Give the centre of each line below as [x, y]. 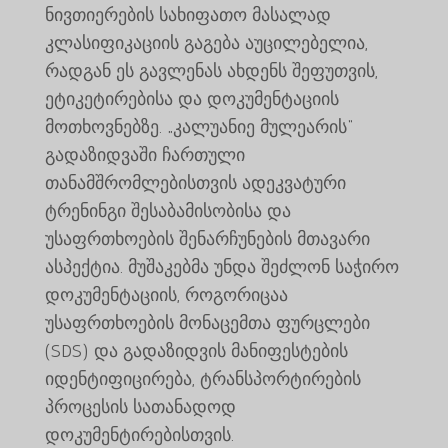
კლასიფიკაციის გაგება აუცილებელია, [206, 42]
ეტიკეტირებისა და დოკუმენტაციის [191, 98]
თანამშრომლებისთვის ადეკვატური [195, 182]
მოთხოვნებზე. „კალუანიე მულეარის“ [198, 126]
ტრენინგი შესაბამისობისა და [167, 210]
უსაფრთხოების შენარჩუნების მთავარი [207, 238]
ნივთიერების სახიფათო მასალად [187, 14]
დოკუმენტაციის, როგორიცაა [166, 294]
